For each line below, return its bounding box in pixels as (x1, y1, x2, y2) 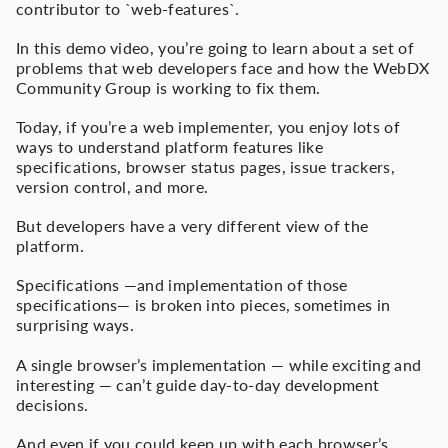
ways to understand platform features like (16, 137, 324, 157)
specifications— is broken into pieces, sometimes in (16, 295, 391, 315)
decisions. (16, 394, 89, 414)
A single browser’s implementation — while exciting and (16, 354, 422, 374)
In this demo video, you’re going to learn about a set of (16, 37, 414, 57)
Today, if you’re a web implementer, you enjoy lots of (16, 117, 400, 137)
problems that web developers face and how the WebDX (16, 57, 430, 77)
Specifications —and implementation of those (16, 275, 348, 295)
